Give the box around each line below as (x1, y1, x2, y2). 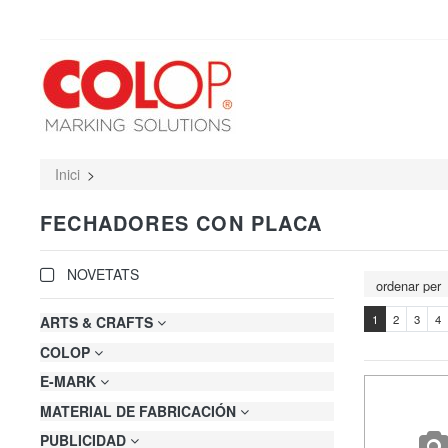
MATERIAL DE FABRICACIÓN (40, 400, 240, 421)
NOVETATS (55, 264, 139, 285)
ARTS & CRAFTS (40, 312, 157, 333)
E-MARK (40, 371, 100, 392)
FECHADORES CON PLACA (40, 208, 322, 238)
